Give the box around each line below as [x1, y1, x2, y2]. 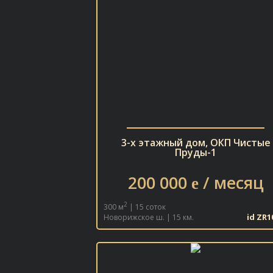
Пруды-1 [175, 146, 216, 159]
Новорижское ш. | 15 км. [103, 212, 194, 222]
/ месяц [198, 171, 264, 194]
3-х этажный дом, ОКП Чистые [121, 136, 271, 149]
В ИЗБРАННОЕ [169, 225, 222, 236]
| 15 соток [127, 202, 166, 212]
